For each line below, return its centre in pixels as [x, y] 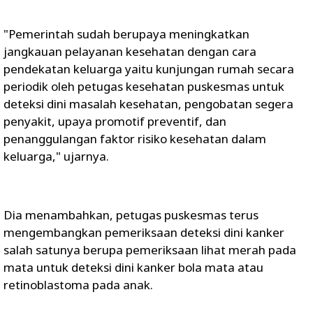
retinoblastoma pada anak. [78, 285]
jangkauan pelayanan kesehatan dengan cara [130, 51]
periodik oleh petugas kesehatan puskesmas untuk [144, 86]
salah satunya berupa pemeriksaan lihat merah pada [150, 250]
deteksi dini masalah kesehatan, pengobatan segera [148, 104]
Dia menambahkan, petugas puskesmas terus [131, 215]
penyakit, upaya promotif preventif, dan [115, 121]
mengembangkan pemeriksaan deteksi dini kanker [144, 232]
